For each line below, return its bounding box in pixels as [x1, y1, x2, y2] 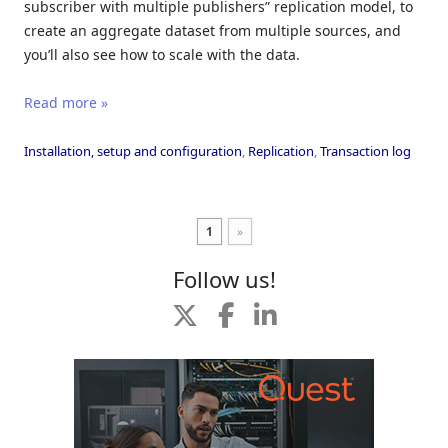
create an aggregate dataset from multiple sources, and [24, 21, 401, 41]
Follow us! [172, 264, 276, 295]
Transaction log [320, 142, 411, 161]
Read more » [24, 93, 108, 113]
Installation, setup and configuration [24, 142, 242, 161]
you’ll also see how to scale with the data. [24, 45, 300, 65]
